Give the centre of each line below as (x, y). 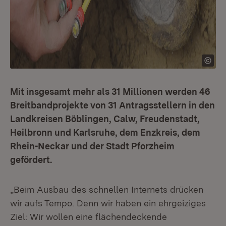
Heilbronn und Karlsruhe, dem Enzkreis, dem (105, 132)
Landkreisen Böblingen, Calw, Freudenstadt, (105, 119)
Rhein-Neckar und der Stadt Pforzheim (92, 146)
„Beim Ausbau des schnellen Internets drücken (107, 189)
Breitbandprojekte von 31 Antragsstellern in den (112, 105)
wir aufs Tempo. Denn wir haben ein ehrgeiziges (108, 203)
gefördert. (31, 160)
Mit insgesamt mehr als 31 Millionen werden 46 (110, 92)
